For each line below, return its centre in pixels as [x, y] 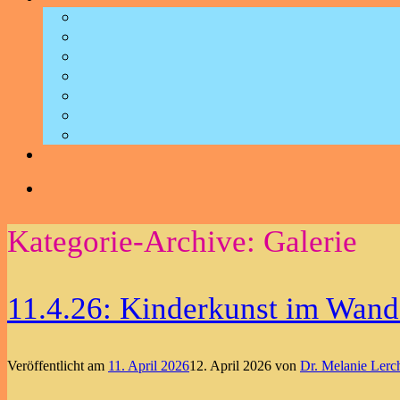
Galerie [310, 242]
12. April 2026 [230, 366]
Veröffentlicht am [58, 366]
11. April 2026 [149, 366]
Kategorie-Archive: [135, 242]
